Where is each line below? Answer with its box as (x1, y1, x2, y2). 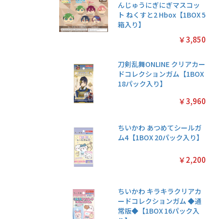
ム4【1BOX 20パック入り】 (118, 132, 204, 143)
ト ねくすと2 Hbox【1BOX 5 (118, 10, 206, 20)
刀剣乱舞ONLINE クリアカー (118, 59, 206, 69)
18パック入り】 (118, 79, 167, 89)
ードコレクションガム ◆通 (118, 196, 202, 206)
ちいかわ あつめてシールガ (118, 123, 202, 133)
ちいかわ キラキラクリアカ (118, 186, 202, 197)
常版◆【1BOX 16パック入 (118, 206, 200, 216)
